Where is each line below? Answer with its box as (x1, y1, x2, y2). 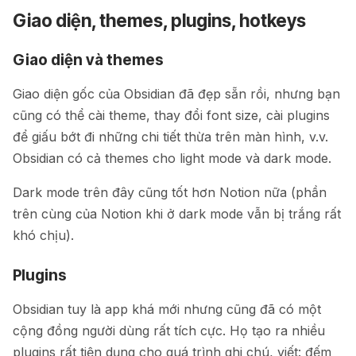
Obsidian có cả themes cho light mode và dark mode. (13, 149, 331, 166)
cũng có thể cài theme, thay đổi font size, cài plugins (13, 106, 330, 123)
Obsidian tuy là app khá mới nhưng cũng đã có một (13, 300, 321, 317)
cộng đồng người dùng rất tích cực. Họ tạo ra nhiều (13, 322, 325, 339)
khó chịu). (13, 226, 74, 243)
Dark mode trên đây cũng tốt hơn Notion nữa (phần (13, 184, 327, 200)
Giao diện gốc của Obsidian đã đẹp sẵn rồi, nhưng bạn (13, 85, 340, 102)
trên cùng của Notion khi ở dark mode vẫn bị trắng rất (13, 205, 341, 222)
